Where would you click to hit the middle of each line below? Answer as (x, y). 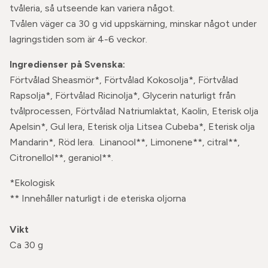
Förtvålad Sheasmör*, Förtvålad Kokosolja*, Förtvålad (124, 80)
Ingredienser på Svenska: (67, 64)
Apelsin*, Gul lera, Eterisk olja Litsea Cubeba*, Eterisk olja (132, 127)
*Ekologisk (34, 183)
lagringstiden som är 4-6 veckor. (78, 39)
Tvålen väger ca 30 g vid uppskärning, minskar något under (133, 24)
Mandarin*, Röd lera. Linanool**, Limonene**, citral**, (125, 142)
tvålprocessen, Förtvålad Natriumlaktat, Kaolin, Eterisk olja (134, 111)
